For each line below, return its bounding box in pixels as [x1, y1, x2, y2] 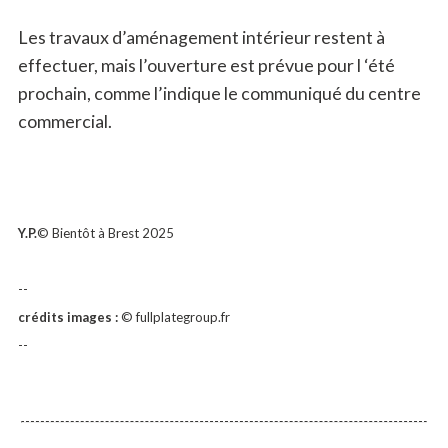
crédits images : [17, 309, 121, 326]
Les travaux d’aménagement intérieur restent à [17, 26, 385, 49]
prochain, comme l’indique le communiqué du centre [17, 82, 421, 105]
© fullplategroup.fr [120, 309, 230, 326]
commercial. [17, 110, 112, 133]
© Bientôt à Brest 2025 [36, 225, 174, 242]
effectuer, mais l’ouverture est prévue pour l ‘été [17, 54, 395, 77]
